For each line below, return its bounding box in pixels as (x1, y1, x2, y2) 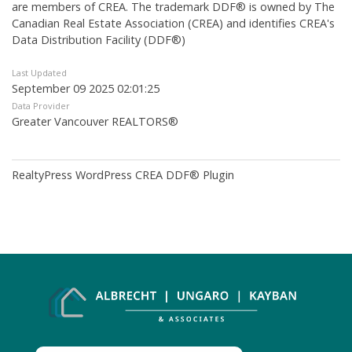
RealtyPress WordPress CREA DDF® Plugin (12, 167, 234, 183)
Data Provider (12, 100, 70, 112)
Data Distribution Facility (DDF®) (12, 32, 185, 48)
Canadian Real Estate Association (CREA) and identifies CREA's (12, 16, 335, 31)
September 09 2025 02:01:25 (12, 81, 159, 97)
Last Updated (12, 67, 67, 79)
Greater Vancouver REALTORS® (12, 114, 178, 130)
